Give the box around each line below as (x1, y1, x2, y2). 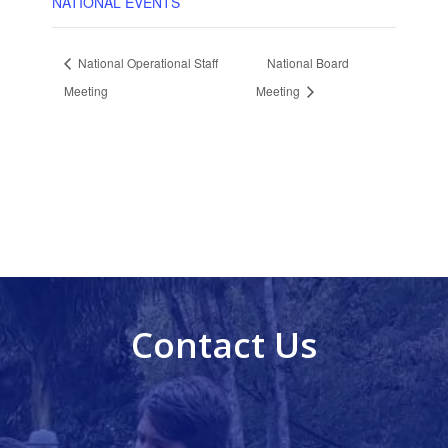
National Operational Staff (75, 53, 219, 71)
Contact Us (131, 320, 317, 368)
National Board (267, 53, 350, 71)
